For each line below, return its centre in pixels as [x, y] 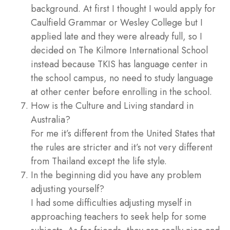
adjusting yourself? [68, 189]
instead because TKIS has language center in [119, 64]
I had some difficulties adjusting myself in [111, 203]
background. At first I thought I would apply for [123, 8]
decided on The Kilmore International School [119, 50]
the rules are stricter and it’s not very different [122, 147]
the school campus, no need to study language [122, 78]
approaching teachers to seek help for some [119, 216]
